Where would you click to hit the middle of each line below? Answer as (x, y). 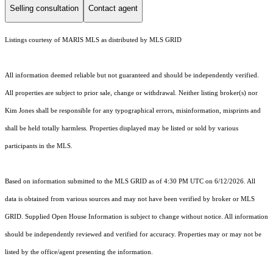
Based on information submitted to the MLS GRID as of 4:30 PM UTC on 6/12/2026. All (130, 182)
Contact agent (113, 8)
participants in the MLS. (39, 146)
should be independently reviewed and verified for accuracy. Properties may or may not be (133, 235)
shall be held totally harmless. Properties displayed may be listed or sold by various (122, 129)
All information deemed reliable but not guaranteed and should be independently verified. (132, 76)
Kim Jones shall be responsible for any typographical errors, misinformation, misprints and (133, 111)
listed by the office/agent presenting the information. (79, 252)
